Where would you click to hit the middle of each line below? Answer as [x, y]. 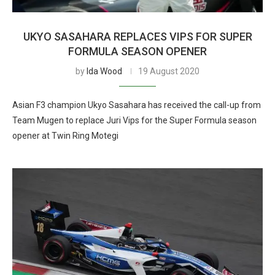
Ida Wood [104, 71]
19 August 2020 [169, 71]
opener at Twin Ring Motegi [65, 136]
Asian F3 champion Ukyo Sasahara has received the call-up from [137, 105]
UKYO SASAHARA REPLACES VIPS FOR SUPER [137, 37]
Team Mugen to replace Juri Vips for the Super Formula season [134, 120]
